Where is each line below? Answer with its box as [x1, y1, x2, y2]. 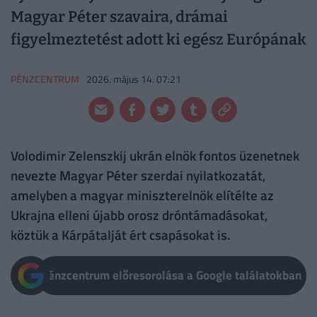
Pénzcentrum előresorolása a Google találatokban [41, 266, 301, 285]
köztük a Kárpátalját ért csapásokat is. [11, 224, 231, 246]
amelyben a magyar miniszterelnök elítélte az [11, 185, 274, 206]
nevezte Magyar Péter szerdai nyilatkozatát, [11, 165, 266, 186]
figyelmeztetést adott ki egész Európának [11, 30, 306, 50]
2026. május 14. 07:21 [86, 71, 182, 86]
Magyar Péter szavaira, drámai [11, 8, 228, 27]
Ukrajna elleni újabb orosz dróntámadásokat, [11, 204, 268, 226]
